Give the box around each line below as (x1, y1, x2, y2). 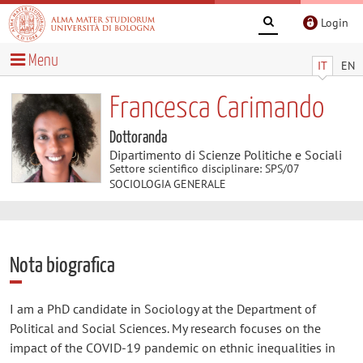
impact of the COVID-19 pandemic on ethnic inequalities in (9, 339, 335, 356)
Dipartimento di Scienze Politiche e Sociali (109, 146, 342, 163)
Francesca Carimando (109, 93, 324, 124)
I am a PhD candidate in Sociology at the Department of (9, 300, 316, 317)
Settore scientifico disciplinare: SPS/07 (109, 160, 299, 176)
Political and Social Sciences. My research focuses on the (9, 319, 321, 336)
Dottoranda (109, 129, 167, 146)
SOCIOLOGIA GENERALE (109, 176, 226, 191)
